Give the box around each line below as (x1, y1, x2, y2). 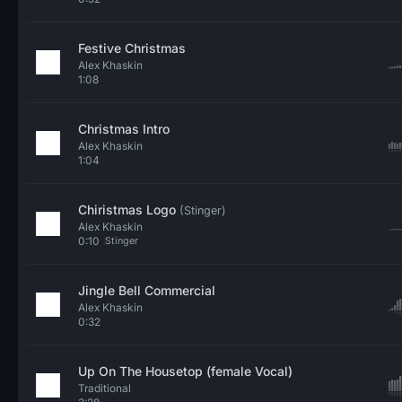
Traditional (78, 381, 131, 395)
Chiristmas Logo (78, 202, 179, 217)
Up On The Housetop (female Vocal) (78, 363, 293, 379)
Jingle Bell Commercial (78, 283, 215, 298)
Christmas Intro (78, 121, 170, 136)
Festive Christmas (78, 40, 186, 56)
